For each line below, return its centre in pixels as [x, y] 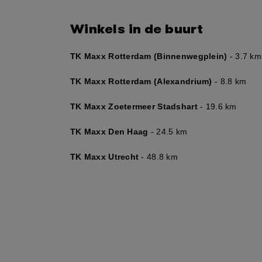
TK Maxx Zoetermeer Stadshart [134, 106]
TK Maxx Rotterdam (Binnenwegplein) [149, 56]
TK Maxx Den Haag [111, 132]
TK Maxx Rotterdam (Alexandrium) [141, 81]
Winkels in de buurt [137, 29]
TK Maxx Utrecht [105, 157]
